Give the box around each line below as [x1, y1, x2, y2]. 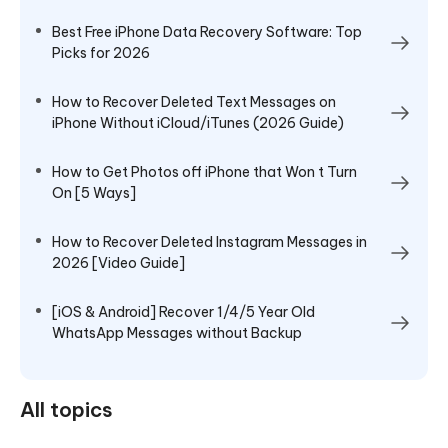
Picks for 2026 [52, 43, 150, 62]
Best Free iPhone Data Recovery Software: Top [52, 22, 362, 41]
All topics [20, 396, 113, 422]
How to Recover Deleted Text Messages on [52, 92, 336, 111]
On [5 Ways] [52, 183, 136, 202]
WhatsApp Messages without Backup [52, 323, 302, 342]
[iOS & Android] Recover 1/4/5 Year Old [52, 302, 315, 321]
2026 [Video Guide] [52, 253, 185, 272]
